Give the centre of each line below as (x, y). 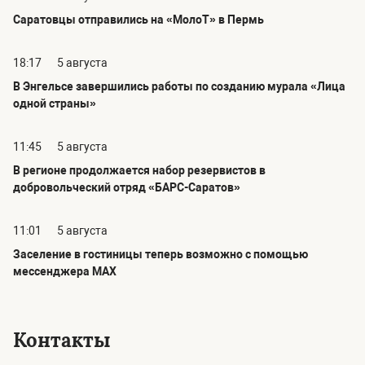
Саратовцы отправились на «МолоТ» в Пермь (139, 20)
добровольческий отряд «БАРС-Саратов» (127, 187)
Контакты (62, 340)
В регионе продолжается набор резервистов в (139, 170)
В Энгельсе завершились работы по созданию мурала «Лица (179, 86)
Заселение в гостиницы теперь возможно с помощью (161, 254)
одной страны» (55, 103)
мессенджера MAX (65, 271)
